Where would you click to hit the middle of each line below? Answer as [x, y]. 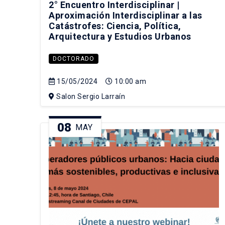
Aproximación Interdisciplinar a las [126, 16]
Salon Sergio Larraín [90, 97]
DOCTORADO [74, 59]
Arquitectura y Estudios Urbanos [120, 37]
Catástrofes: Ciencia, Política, [115, 26]
